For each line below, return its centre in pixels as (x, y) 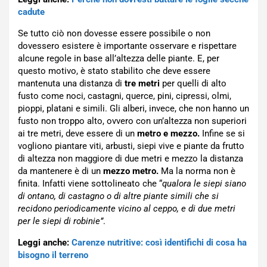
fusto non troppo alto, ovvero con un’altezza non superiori (132, 121)
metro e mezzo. (168, 134)
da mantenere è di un (60, 171)
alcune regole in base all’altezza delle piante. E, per (119, 59)
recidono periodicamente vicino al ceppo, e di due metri (127, 209)
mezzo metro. (131, 171)
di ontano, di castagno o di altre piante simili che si (118, 196)
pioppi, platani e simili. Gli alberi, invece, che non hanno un (133, 109)
